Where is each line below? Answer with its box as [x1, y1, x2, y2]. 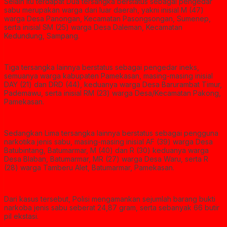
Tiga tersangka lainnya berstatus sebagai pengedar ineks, [4, 63, 199, 72]
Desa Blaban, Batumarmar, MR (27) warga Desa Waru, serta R [4, 155, 208, 164]
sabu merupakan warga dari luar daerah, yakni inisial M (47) [4, 6, 204, 15]
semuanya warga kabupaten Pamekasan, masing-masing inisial [4, 71, 213, 81]
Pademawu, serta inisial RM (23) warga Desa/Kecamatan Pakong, [4, 89, 221, 98]
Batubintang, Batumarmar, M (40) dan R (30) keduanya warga [4, 146, 209, 155]
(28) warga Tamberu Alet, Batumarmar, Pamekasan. [4, 163, 174, 172]
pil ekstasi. [4, 212, 39, 221]
